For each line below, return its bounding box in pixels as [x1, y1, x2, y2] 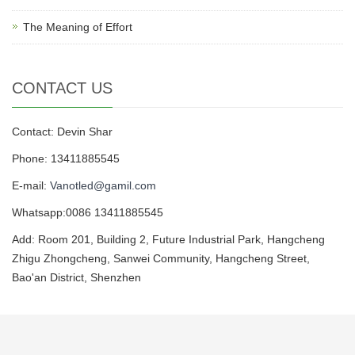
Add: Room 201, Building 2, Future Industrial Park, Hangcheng [12, 232, 325, 246]
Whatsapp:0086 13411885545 [12, 205, 163, 219]
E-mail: [12, 178, 50, 192]
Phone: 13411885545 [12, 151, 120, 165]
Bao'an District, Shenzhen [12, 270, 141, 284]
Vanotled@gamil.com [50, 178, 156, 192]
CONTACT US [12, 78, 113, 97]
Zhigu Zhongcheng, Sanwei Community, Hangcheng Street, [12, 251, 310, 265]
